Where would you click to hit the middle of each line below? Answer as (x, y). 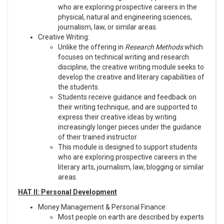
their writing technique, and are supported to (128, 107)
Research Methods (155, 47)
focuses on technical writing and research (123, 57)
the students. (79, 87)
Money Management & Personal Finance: (102, 207)
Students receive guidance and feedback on (127, 97)
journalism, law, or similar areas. (108, 27)
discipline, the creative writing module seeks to (131, 67)
